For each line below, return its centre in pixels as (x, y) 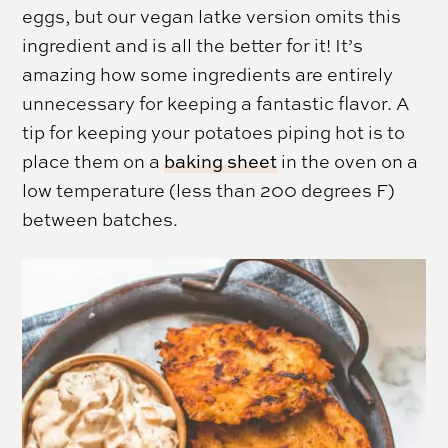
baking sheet (221, 162)
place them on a (93, 161)
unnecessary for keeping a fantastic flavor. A (216, 103)
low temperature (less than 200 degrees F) (209, 190)
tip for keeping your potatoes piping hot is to (214, 132)
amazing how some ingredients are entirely (208, 74)
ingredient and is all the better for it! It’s (193, 45)
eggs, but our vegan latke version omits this (212, 16)
